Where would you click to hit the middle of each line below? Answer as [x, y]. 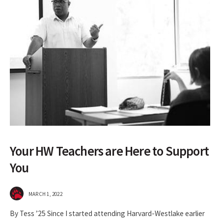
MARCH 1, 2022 [45, 194]
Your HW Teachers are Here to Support [109, 151]
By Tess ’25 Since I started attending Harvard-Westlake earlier [107, 214]
